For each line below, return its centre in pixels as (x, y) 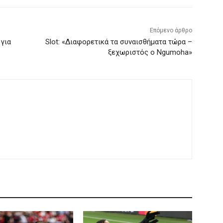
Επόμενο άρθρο (171, 31)
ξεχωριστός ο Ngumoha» (150, 53)
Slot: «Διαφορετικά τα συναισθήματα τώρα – (118, 42)
